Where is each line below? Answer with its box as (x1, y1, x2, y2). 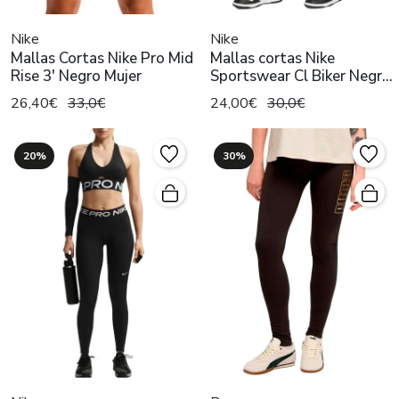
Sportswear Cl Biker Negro (210, 65, 391, 86)
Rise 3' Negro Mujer (11, 65, 142, 86)
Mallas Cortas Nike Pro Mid (11, 47, 193, 69)
